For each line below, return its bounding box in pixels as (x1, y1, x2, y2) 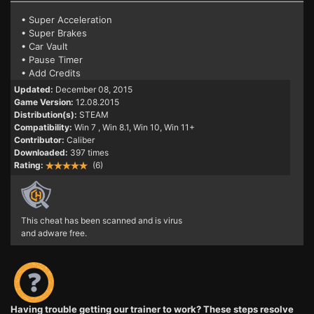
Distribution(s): (14, 109, 77, 121)
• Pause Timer (21, 54, 83, 66)
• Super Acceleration (21, 14, 112, 26)
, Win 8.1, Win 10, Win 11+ (98, 122, 195, 133)
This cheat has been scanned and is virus (21, 215, 182, 226)
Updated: (14, 84, 53, 95)
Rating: (14, 160, 43, 171)
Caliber (67, 135, 95, 146)
